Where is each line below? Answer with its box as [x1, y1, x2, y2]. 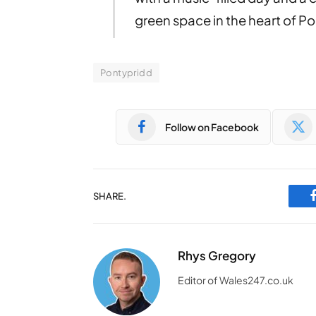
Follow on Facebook [165, 120, 259, 133]
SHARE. [93, 190, 126, 202]
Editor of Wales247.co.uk [178, 274, 293, 287]
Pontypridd [100, 67, 152, 79]
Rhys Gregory [178, 248, 256, 264]
